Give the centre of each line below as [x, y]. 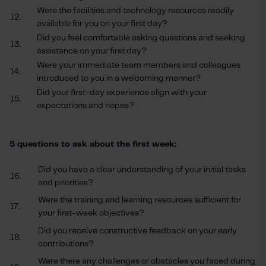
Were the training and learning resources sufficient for [140, 200]
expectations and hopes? [85, 106]
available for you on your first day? [102, 24]
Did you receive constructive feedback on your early [137, 231]
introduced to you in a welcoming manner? [119, 78]
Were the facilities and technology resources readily [135, 11]
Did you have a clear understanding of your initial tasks [142, 170]
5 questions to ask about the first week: [93, 144]
